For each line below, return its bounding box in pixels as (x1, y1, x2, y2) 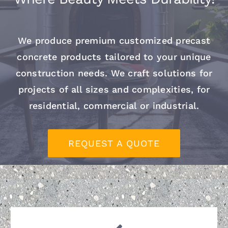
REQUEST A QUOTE (68, 137, 160, 149)
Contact (99, 17, 129, 25)
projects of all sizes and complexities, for (18, 83, 210, 95)
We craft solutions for (110, 67, 213, 78)
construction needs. (15, 67, 111, 78)
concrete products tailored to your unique (17, 51, 211, 62)
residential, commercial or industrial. (28, 100, 199, 111)
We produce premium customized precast (17, 35, 211, 46)
